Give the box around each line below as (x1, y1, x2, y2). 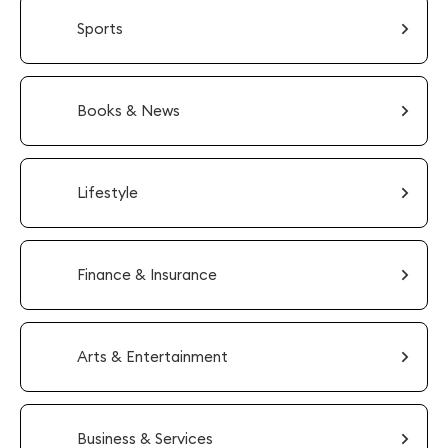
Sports (77, 19, 123, 38)
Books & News (77, 101, 180, 120)
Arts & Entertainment (77, 347, 228, 366)
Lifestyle (77, 183, 138, 202)
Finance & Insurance (77, 265, 217, 284)
